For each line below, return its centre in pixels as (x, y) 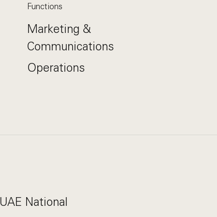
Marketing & (59, 29)
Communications (70, 46)
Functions (45, 6)
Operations (56, 68)
